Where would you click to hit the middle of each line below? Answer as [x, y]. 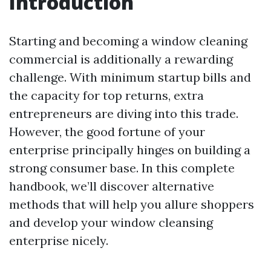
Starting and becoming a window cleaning [128, 41]
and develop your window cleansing [111, 222]
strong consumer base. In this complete [122, 168]
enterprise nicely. [59, 240]
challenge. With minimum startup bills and [130, 77]
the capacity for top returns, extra [106, 95]
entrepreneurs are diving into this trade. [124, 113]
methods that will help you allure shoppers [132, 204]
